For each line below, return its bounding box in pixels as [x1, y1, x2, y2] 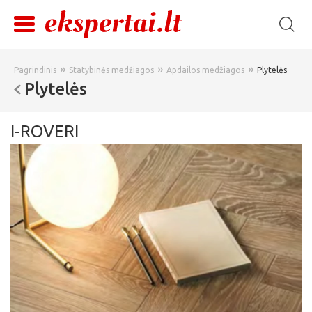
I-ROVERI [10, 122, 79, 141]
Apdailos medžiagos [166, 65, 244, 75]
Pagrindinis [14, 65, 56, 75]
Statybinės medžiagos [69, 65, 154, 75]
